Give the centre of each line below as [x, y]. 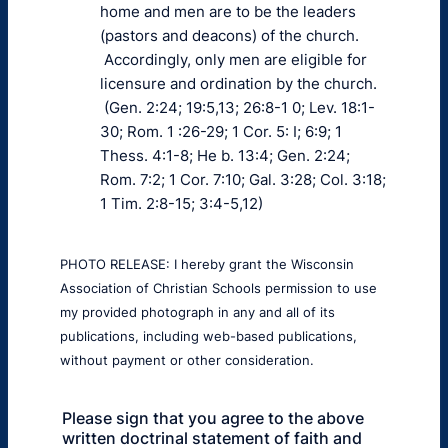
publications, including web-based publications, [208, 336]
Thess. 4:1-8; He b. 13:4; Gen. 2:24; [225, 155]
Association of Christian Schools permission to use [218, 288]
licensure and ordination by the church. [238, 83]
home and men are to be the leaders [228, 11]
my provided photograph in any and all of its [197, 312]
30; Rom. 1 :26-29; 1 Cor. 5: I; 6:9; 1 [221, 131]
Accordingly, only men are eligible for [233, 59]
